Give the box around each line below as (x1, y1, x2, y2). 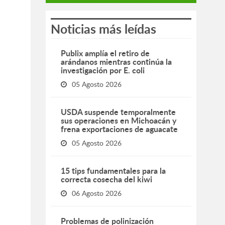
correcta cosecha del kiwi (61, 173, 152, 185)
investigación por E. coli (61, 64, 145, 76)
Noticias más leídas (51, 20, 156, 38)
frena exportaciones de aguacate (61, 123, 180, 135)
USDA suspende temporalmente (61, 106, 176, 118)
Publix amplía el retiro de (61, 47, 150, 59)
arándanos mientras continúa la (61, 56, 172, 67)
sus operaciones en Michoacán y (61, 115, 176, 126)
